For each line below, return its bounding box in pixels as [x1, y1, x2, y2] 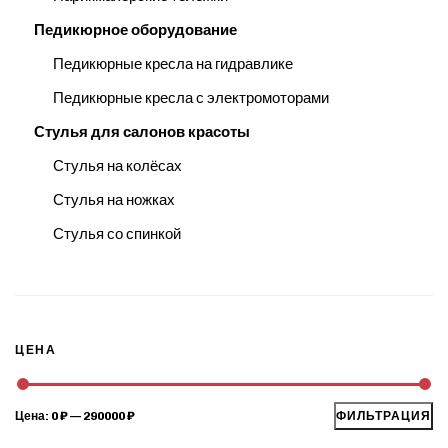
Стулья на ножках [52, 191, 175, 210]
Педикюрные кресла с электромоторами [52, 89, 329, 108]
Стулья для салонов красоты [33, 122, 250, 141]
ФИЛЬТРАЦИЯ [336, 409, 431, 424]
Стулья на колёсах [52, 157, 182, 176]
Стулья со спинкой [52, 224, 181, 243]
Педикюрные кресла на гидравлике [52, 55, 293, 74]
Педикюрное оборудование [33, 20, 237, 39]
